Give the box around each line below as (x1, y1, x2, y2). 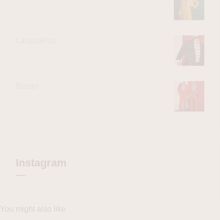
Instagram (16, 156, 67, 169)
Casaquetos (16, 36, 56, 46)
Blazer (16, 82, 39, 92)
